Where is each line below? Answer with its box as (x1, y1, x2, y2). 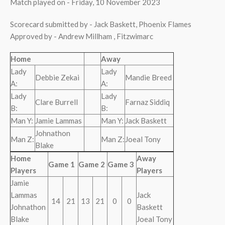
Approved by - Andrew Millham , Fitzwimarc (10, 32, 153, 41)
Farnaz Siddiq (125, 97, 170, 106)
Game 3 (107, 160, 134, 169)
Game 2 (78, 160, 105, 169)
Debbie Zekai (35, 73, 79, 82)
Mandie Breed (125, 73, 172, 82)
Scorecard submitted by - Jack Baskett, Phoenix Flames (10, 20, 191, 29)
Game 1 (48, 160, 75, 169)
